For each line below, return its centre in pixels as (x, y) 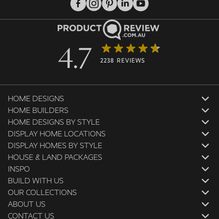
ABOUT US (27, 204)
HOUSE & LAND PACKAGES (55, 157)
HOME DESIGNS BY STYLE (54, 122)
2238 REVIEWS (123, 60)
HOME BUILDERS (38, 110)
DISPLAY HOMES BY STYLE (55, 145)
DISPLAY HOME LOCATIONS (57, 134)
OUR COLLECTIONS (42, 192)
